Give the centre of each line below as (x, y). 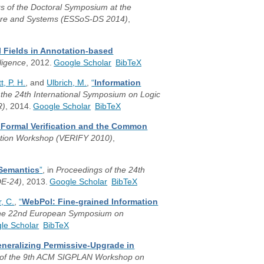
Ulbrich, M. (67, 82)
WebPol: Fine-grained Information (90, 202)
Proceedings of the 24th (101, 170)
